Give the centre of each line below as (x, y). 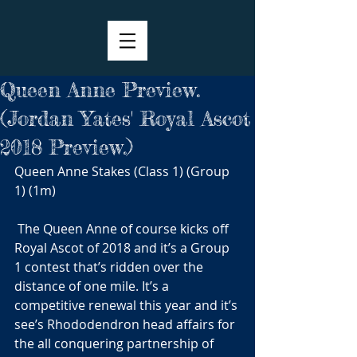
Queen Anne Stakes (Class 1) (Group (124, 171)
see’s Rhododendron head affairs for (126, 324)
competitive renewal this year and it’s (127, 305)
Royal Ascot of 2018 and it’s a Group (124, 248)
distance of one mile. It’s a (93, 286)
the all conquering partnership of (116, 343)
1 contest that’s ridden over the (110, 267)
